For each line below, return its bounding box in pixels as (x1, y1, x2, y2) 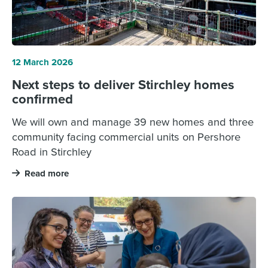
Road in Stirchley (11, 144, 92, 160)
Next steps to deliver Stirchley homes (11, 74, 234, 94)
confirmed (11, 89, 73, 108)
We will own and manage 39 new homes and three (11, 114, 254, 130)
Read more (24, 167, 69, 181)
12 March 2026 (11, 55, 73, 69)
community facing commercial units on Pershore (11, 129, 240, 145)
